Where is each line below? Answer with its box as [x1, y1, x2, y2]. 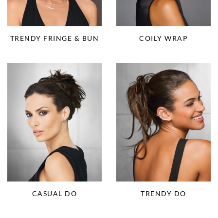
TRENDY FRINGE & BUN [10, 34, 99, 42]
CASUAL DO [32, 189, 77, 198]
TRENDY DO [141, 189, 186, 198]
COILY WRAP [139, 34, 188, 42]
